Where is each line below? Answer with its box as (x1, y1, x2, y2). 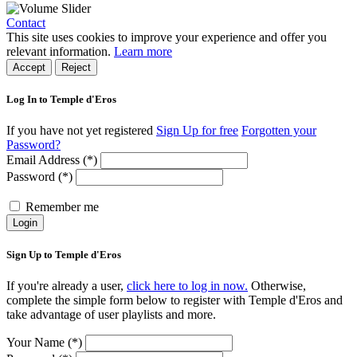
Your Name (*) (6, 335, 82, 350)
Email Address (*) (6, 153, 97, 167)
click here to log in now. (127, 279, 248, 293)
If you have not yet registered (6, 124, 156, 138)
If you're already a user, (6, 279, 127, 293)
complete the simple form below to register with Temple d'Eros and (6, 293, 343, 308)
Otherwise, (248, 279, 306, 293)
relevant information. (6, 44, 114, 58)
